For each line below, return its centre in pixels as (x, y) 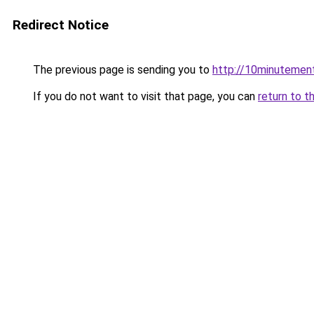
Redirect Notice (61, 25)
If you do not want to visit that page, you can (144, 96)
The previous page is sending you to (121, 70)
